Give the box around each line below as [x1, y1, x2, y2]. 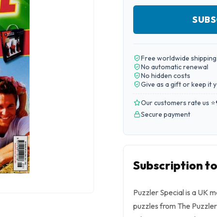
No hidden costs [141, 71, 190, 80]
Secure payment [141, 110, 190, 119]
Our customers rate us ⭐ [141, 98, 216, 107]
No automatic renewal [141, 62, 208, 71]
